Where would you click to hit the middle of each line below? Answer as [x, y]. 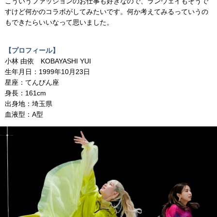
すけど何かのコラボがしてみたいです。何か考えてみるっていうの [107, 12]
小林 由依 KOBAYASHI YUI [48, 61]
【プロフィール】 [32, 51]
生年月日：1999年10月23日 [47, 72]
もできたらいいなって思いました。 [59, 23]
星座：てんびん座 [32, 83]
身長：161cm [25, 93]
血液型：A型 [24, 115]
